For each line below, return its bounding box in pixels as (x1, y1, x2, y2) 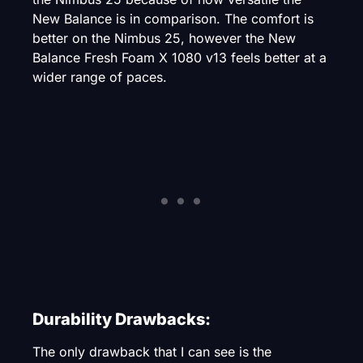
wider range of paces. (32, 69, 171, 86)
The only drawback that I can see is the (32, 343, 271, 360)
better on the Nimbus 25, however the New (32, 30, 296, 47)
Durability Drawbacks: (32, 309, 211, 329)
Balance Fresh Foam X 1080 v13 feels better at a (32, 49, 327, 66)
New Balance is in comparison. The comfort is (32, 11, 314, 28)
